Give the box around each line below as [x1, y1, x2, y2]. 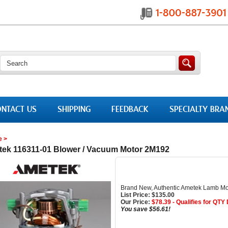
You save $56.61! [121, 206, 170, 213]
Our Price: [121, 198, 150, 206]
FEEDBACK [111, 105, 149, 115]
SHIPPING [58, 105, 91, 115]
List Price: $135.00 [121, 191, 175, 198]
